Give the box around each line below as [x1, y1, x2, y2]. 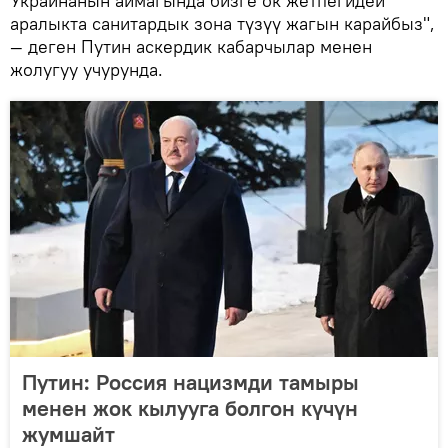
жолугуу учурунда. [10, 57, 163, 81]
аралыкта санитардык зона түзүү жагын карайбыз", [10, 11, 435, 35]
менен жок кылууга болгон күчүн [22, 393, 358, 422]
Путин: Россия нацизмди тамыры [22, 367, 359, 396]
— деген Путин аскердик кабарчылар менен [10, 34, 372, 58]
